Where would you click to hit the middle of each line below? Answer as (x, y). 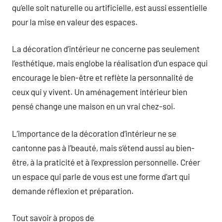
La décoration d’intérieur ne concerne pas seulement (106, 49)
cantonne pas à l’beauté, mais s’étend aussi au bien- (103, 147)
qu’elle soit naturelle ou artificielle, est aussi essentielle (110, 7)
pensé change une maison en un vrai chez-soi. (94, 106)
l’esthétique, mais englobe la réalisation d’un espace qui (110, 63)
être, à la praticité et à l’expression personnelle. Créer (106, 162)
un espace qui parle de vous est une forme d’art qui (101, 176)
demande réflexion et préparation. (73, 191)
